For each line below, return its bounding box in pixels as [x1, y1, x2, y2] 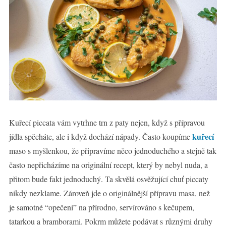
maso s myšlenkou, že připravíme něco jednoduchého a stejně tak [9, 145, 216, 156]
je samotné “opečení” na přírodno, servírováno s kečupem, [9, 201, 194, 212]
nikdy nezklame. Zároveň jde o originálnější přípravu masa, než [9, 187, 210, 198]
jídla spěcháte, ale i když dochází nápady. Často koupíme [9, 131, 192, 142]
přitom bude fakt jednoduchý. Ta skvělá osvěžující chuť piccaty [9, 173, 208, 184]
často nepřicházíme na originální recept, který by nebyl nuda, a [9, 159, 208, 170]
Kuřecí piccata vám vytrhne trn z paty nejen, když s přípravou [9, 117, 205, 128]
